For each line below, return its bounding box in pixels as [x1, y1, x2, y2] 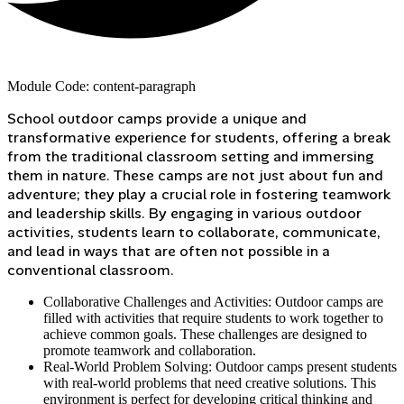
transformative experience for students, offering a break [7, 128, 390, 148]
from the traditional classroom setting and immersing [7, 147, 374, 167]
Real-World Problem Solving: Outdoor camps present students [43, 359, 397, 375]
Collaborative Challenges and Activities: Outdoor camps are [43, 294, 383, 310]
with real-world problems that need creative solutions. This [43, 375, 376, 391]
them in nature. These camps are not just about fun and [7, 166, 383, 186]
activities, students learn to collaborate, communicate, [7, 223, 381, 243]
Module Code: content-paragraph [7, 78, 196, 95]
